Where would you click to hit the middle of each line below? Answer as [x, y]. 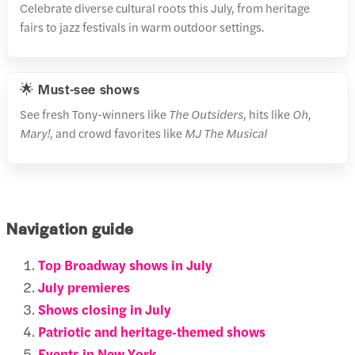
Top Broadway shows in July [125, 264]
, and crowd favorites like [117, 133]
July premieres [84, 286]
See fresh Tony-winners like [94, 114]
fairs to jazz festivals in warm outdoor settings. [142, 27]
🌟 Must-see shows [80, 89]
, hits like [268, 114]
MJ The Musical [226, 133]
